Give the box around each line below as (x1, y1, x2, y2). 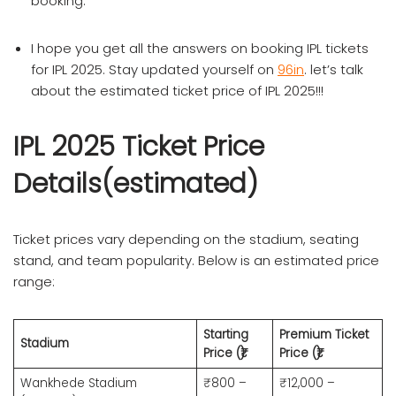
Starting (202, 325, 248, 343)
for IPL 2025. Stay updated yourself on (31, 59, 278, 79)
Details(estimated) (13, 164, 258, 202)
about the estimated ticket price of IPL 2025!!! (31, 80, 324, 100)
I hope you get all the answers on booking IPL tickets (31, 38, 369, 57)
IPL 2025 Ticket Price (13, 127, 264, 165)
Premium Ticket (278, 325, 369, 343)
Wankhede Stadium (19, 374, 137, 392)
